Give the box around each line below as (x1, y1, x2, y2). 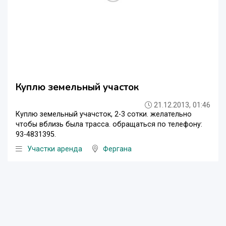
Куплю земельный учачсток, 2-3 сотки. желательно (16, 109, 192, 119)
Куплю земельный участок (16, 80, 139, 94)
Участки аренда (27, 144, 82, 153)
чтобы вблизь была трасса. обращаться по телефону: (16, 120, 202, 129)
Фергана (103, 144, 132, 153)
